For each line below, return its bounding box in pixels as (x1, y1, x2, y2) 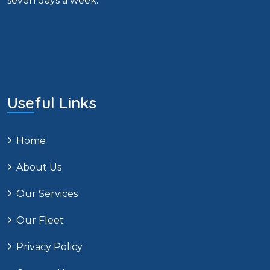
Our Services (16, 188, 78, 200)
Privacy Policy (16, 241, 83, 253)
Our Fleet (16, 215, 64, 227)
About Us (16, 162, 61, 174)
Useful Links (7, 93, 96, 113)
